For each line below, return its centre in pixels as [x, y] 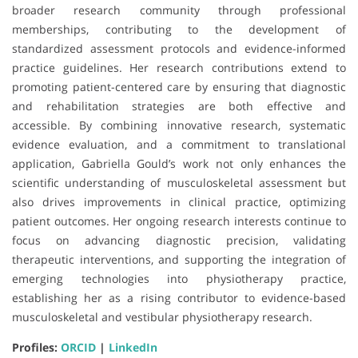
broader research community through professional [179, 10]
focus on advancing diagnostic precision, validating [179, 240]
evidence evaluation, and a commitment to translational [179, 144]
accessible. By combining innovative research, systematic [179, 125]
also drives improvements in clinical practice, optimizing [179, 201]
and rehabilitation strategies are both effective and [179, 105]
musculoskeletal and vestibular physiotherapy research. [162, 316]
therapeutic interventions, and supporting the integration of [179, 259]
